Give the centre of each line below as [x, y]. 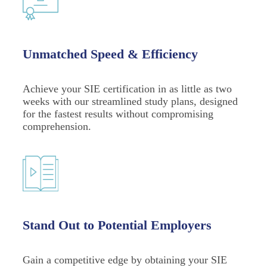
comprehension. [57, 126]
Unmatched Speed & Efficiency [110, 54]
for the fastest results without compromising [118, 114]
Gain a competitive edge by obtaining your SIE [125, 260]
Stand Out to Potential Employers [117, 225]
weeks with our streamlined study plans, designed [130, 101]
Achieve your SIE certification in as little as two [127, 89]
